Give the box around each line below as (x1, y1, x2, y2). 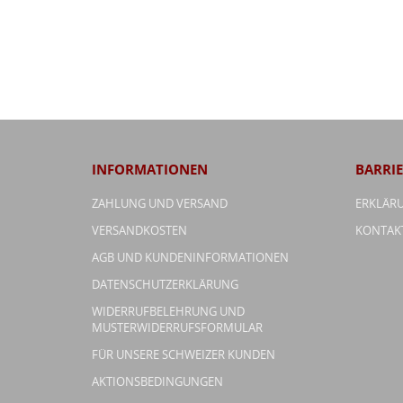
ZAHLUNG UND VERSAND (92, 194, 228, 211)
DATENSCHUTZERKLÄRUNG (92, 275, 238, 292)
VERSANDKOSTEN (92, 221, 187, 238)
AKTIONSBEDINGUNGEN (92, 372, 223, 390)
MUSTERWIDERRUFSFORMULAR (92, 318, 263, 336)
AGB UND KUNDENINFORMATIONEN (92, 248, 289, 265)
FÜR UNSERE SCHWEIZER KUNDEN (92, 345, 275, 363)
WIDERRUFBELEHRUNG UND (92, 302, 245, 319)
